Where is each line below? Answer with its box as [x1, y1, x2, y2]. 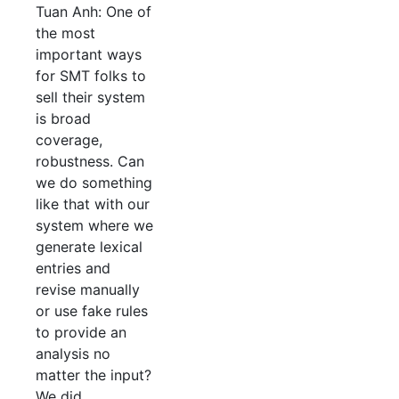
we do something [36, 174, 152, 192]
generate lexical [36, 238, 142, 256]
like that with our [36, 195, 150, 214]
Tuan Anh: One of [36, 3, 151, 21]
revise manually [36, 281, 140, 299]
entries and [36, 259, 110, 278]
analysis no [36, 345, 110, 363]
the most [36, 24, 95, 43]
